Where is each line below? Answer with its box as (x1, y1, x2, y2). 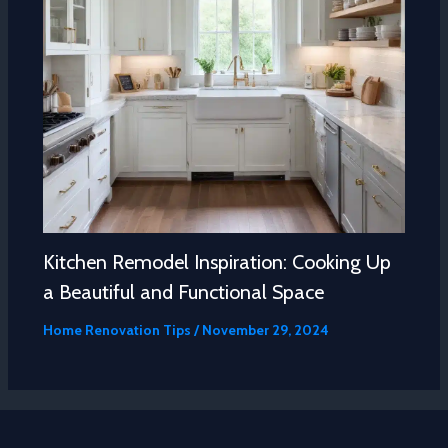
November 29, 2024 (201, 320, 329, 339)
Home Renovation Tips (42, 320, 191, 339)
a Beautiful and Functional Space (42, 279, 324, 304)
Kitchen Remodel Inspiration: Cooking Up (42, 249, 391, 274)
